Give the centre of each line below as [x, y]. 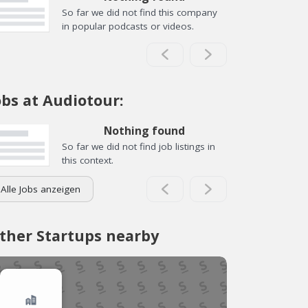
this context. [88, 160]
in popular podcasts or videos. [128, 26]
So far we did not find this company [140, 12]
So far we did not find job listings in [139, 146]
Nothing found [144, 130]
